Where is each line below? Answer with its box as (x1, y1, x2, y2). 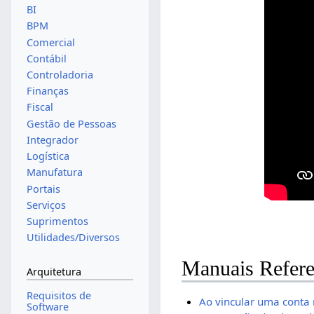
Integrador (26, 132, 78, 146)
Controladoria (26, 68, 93, 81)
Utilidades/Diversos (26, 231, 120, 245)
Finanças (26, 84, 69, 98)
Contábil (26, 51, 67, 65)
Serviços (26, 198, 66, 212)
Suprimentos (26, 214, 88, 228)
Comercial (26, 35, 75, 49)
